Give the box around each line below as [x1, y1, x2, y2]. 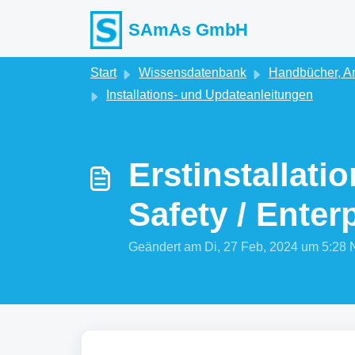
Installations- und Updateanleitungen [106, 88, 313, 101]
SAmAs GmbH [128, 20, 249, 40]
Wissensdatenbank [139, 66, 246, 79]
